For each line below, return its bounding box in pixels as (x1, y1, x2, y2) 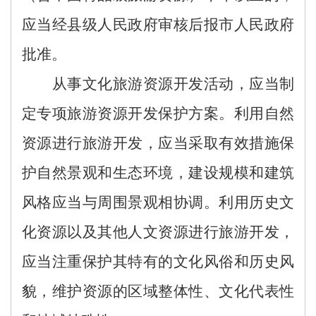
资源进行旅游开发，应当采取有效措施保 (22, 134, 294, 152)
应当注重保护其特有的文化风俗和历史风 (22, 253, 294, 270)
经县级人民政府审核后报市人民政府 (51, 16, 295, 33)
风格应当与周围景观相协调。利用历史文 (22, 193, 294, 211)
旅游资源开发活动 (112, 75, 234, 92)
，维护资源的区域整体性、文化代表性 (37, 282, 295, 300)
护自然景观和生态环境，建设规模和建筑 (22, 164, 294, 181)
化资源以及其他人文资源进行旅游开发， (22, 223, 294, 241)
